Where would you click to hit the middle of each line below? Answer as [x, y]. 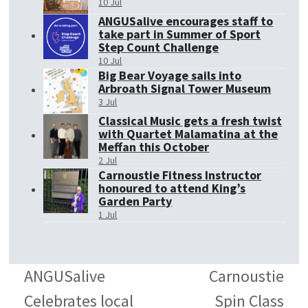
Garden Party [135, 201]
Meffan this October [154, 147]
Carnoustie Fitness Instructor [180, 175]
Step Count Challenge [159, 47]
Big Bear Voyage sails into [170, 75]
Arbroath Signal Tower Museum [185, 88]
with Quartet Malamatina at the [188, 134]
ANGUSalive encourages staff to [186, 21]
